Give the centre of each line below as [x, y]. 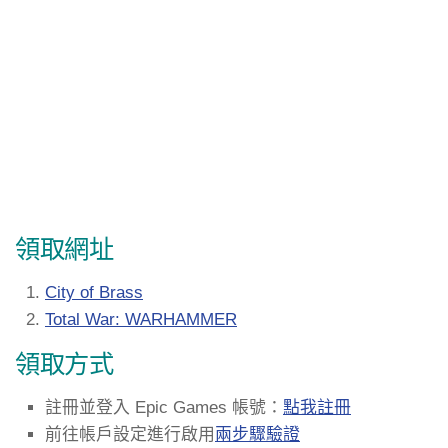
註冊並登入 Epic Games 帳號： [164, 407]
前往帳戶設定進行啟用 [130, 434]
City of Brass [94, 292]
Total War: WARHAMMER [141, 319]
